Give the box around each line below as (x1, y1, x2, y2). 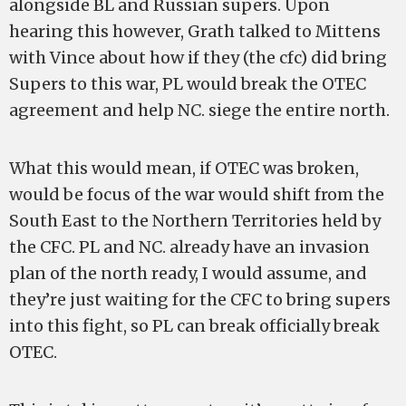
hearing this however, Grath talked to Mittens (9, 21, 381, 42)
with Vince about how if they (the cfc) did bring (9, 47, 387, 68)
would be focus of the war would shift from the (9, 184, 384, 205)
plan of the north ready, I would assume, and (9, 263, 367, 284)
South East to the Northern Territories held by (9, 210, 381, 231)
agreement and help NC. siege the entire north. (9, 100, 390, 121)
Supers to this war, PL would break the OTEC (9, 73, 366, 94)
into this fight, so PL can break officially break (9, 315, 380, 336)
